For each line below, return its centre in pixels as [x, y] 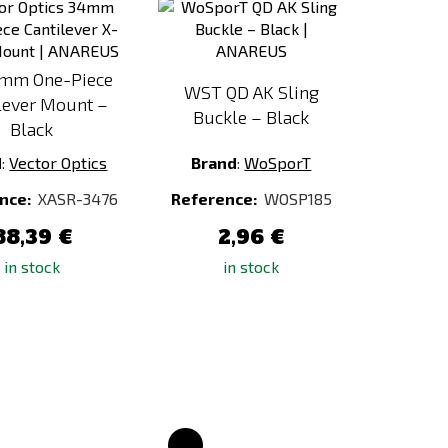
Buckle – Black [251, 116]
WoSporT [278, 162]
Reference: [215, 198]
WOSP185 [297, 198]
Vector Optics [58, 162]
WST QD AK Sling [251, 91]
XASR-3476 [78, 198]
